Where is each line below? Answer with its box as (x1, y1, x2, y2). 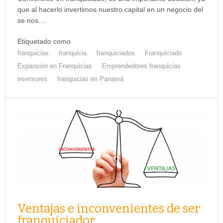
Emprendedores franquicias (102, 62, 181, 70)
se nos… (17, 16, 45, 24)
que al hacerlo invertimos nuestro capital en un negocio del (17, 5, 203, 13)
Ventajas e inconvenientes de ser (17, 201, 200, 216)
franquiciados (97, 49, 135, 57)
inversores (17, 75, 47, 83)
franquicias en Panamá (57, 75, 123, 83)
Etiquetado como (17, 37, 71, 45)
